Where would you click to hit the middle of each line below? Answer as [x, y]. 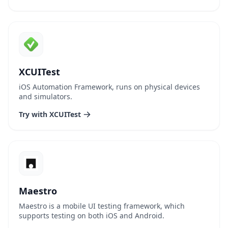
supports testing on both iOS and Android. [92, 216]
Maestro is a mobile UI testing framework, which [102, 206]
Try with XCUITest [50, 114]
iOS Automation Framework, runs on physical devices [109, 87]
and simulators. [46, 96]
